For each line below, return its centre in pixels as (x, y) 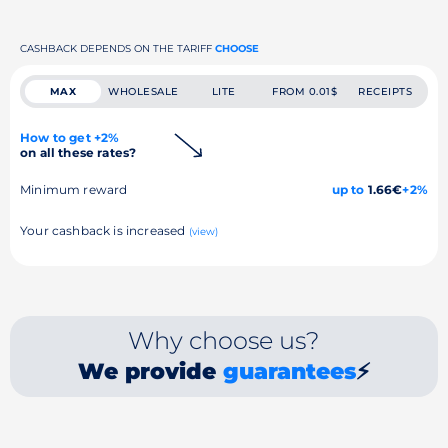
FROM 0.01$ (305, 91)
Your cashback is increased (104, 230)
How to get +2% (70, 137)
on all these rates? (78, 152)
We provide (150, 371)
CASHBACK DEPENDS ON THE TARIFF (117, 48)
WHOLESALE (143, 91)
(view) (203, 231)
